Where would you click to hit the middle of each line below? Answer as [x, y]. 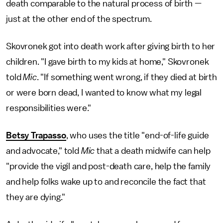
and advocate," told [44, 151]
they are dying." [36, 197]
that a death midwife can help [153, 151]
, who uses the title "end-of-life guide [137, 135]
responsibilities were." [49, 108]
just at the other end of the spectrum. [79, 19]
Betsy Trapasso [36, 135]
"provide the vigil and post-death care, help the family [109, 166]
